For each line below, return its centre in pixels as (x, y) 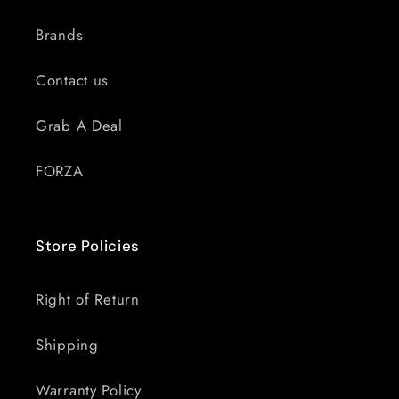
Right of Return (88, 300)
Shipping (67, 345)
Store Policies (88, 246)
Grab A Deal (79, 126)
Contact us (73, 81)
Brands (60, 35)
